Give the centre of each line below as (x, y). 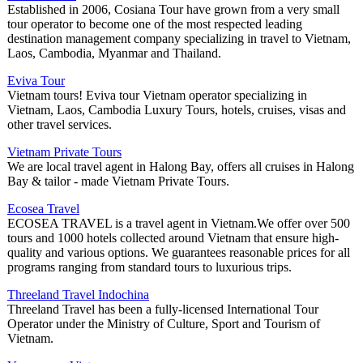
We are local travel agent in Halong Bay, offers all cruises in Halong (181, 167)
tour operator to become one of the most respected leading (155, 24)
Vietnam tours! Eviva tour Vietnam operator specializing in (157, 96)
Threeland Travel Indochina (78, 295)
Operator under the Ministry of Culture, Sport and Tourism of (164, 324)
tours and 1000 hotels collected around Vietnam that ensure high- (173, 238)
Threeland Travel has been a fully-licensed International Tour (163, 310)
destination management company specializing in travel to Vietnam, (179, 39)
